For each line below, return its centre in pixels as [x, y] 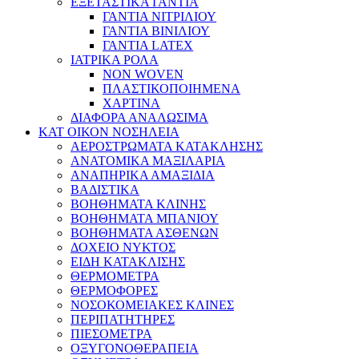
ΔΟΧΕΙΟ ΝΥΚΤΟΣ [123, 247]
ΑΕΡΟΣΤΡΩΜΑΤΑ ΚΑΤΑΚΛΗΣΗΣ [167, 146]
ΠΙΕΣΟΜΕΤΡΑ [111, 334]
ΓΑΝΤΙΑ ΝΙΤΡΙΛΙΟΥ [159, 16]
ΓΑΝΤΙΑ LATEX [148, 45]
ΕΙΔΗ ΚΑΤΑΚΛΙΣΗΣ [128, 262]
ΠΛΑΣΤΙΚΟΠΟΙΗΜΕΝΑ [171, 89]
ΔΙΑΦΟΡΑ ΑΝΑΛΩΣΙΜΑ [139, 117]
